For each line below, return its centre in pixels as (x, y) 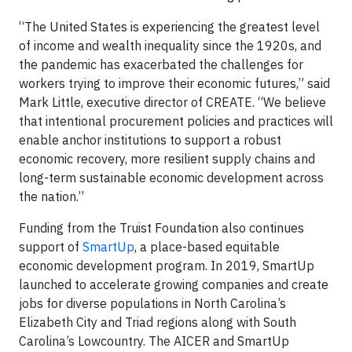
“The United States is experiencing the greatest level (169, 26)
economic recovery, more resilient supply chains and (167, 158)
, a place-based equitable (207, 246)
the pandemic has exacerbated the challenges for (161, 64)
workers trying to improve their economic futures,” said (174, 83)
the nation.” (51, 196)
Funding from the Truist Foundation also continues (161, 227)
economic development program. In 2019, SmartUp (167, 265)
